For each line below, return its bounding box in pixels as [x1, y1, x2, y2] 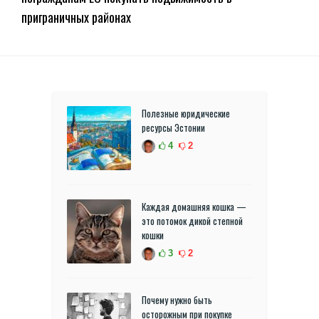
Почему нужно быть [142, 293, 212, 308]
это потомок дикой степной [142, 214, 243, 229]
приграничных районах [21, 8, 131, 27]
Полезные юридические [142, 106, 230, 121]
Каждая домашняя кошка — [142, 199, 246, 214]
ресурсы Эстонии [142, 120, 205, 135]
